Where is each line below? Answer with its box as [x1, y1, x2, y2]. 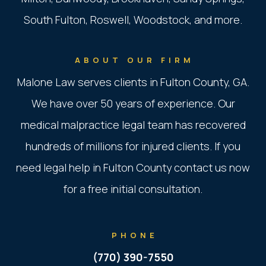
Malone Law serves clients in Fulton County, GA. [17, 75, 249, 90]
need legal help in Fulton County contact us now [16, 160, 250, 175]
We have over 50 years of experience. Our [31, 96, 235, 111]
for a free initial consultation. [64, 182, 202, 197]
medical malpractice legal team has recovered [20, 118, 246, 132]
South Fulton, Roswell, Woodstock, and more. [24, 12, 242, 27]
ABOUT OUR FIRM [75, 55, 194, 66]
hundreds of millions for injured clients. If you [26, 139, 240, 154]
